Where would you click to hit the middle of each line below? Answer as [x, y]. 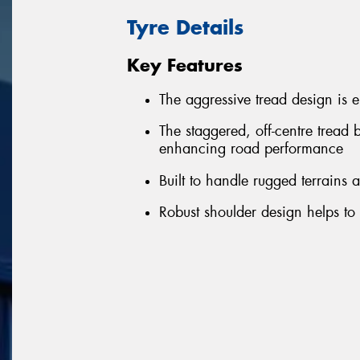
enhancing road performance [251, 149]
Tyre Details [185, 27]
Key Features [185, 65]
